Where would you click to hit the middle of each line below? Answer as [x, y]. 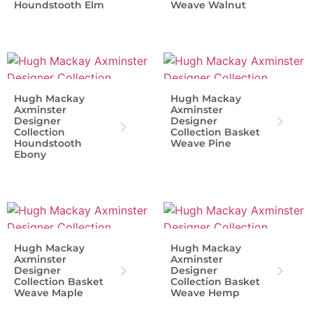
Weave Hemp [205, 293]
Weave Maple [49, 293]
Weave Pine [201, 144]
